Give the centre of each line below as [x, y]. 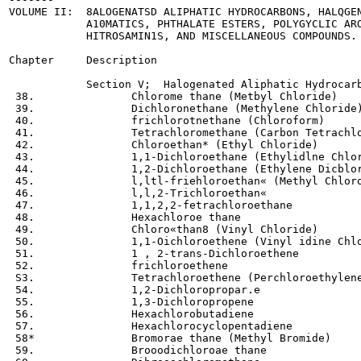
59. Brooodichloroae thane [138, 350]
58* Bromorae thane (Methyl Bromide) [170, 338]
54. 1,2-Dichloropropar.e [135, 289]
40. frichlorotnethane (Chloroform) [167, 120]
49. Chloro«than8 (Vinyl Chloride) [164, 229]
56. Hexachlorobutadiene [131, 313]
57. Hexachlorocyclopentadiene [151, 326]
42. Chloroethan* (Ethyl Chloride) [164, 144]
